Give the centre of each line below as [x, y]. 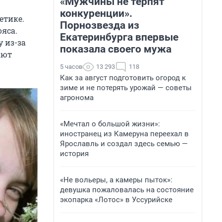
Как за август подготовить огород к [123, 78]
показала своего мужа [116, 49]
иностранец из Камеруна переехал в [124, 134]
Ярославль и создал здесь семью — [124, 144]
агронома [77, 98]
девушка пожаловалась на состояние [127, 190]
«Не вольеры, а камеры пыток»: [116, 180]
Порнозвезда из [100, 25]
